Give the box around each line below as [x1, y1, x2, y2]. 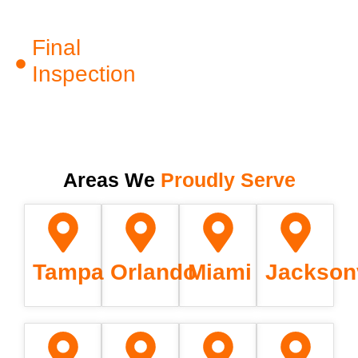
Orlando [110, 259, 197, 284]
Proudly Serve [160, 168, 296, 191]
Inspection [32, 61, 136, 86]
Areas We [62, 168, 161, 191]
